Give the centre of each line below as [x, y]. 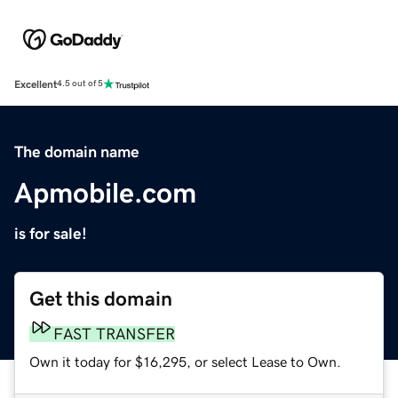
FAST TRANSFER [114, 334]
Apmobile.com [105, 192]
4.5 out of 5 [80, 84]
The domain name [77, 151]
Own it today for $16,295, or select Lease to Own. [185, 361]
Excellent [36, 84]
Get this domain [101, 298]
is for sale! [51, 233]
